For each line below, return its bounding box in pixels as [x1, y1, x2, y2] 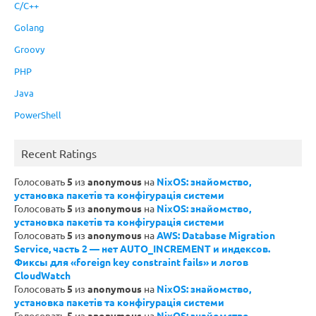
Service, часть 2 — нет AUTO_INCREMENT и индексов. [14, 242, 270, 255]
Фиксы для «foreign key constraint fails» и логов [14, 255, 248, 269]
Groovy [14, 43, 44, 56]
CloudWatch [14, 269, 71, 282]
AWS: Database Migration [157, 229, 275, 242]
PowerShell [14, 109, 61, 121]
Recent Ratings [21, 146, 97, 161]
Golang [14, 21, 44, 34]
